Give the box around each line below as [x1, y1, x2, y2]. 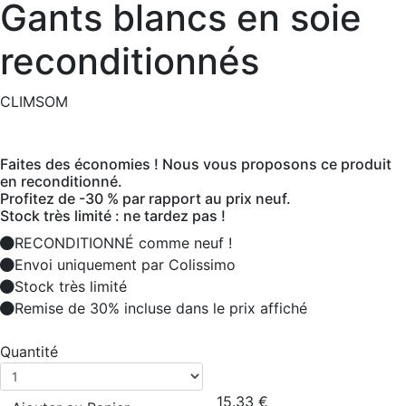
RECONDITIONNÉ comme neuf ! [14, 234, 232, 252]
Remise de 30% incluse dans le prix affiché [14, 299, 307, 317]
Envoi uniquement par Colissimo [14, 256, 236, 274]
